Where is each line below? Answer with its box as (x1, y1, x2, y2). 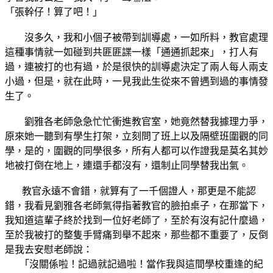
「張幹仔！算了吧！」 (5, 6, 102, 17)
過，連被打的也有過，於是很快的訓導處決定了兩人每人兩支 (5, 61, 268, 72)
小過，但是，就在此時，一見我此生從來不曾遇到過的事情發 (5, 76, 268, 87)
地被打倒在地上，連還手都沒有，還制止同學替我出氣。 (5, 160, 249, 171)
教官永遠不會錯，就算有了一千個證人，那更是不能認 (5, 185, 256, 196)
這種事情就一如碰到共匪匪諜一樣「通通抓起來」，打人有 (5, 46, 258, 57)
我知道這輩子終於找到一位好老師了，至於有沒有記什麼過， (5, 214, 268, 225)
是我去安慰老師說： (5, 244, 93, 255)
